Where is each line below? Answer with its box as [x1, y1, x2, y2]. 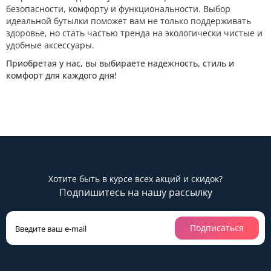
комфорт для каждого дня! [6, 70, 117, 81]
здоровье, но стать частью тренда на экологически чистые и [6, 27, 263, 39]
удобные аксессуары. [6, 39, 94, 51]
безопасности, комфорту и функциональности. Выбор [6, 3, 230, 15]
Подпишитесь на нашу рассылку [59, 186, 212, 199]
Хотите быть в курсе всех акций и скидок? [48, 173, 223, 184]
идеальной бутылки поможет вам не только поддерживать [6, 15, 251, 27]
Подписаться [190, 222, 244, 233]
